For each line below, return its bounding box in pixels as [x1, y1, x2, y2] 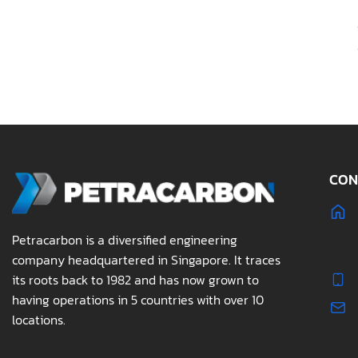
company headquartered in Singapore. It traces [12, 250, 280, 269]
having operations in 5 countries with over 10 [12, 290, 264, 309]
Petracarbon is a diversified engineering [12, 230, 237, 249]
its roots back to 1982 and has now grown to [12, 270, 259, 289]
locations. [12, 310, 66, 329]
